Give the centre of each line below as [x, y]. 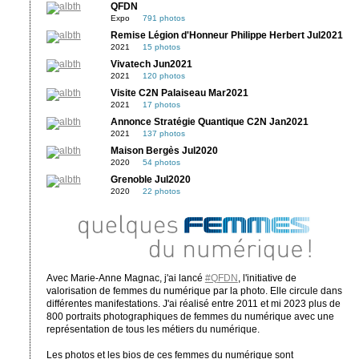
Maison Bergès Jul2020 [164, 150]
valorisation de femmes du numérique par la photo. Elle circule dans [194, 291]
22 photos [161, 191]
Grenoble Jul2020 [150, 179]
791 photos [163, 18]
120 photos [163, 75]
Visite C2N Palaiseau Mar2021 [179, 93]
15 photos [161, 46]
